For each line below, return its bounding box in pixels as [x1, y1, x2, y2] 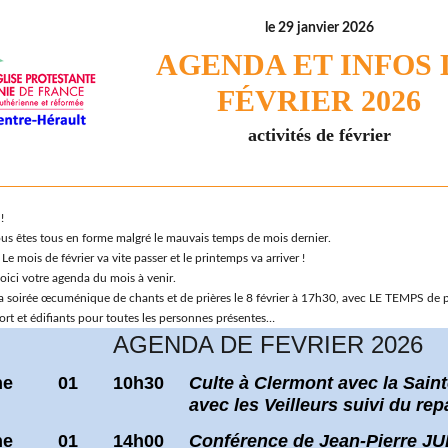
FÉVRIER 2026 [217, 84, 421, 117]
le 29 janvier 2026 [264, 21, 374, 35]
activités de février [247, 125, 391, 145]
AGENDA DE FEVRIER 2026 [113, 331, 423, 358]
